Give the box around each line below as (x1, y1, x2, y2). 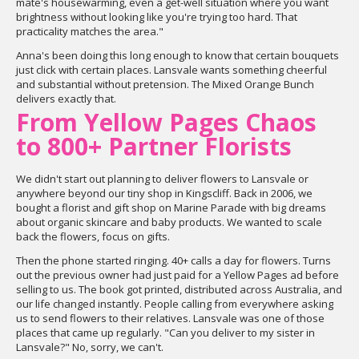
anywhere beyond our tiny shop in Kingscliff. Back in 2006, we (16, 186, 313, 200)
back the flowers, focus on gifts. (16, 229, 170, 244)
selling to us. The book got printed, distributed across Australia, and (16, 282, 342, 296)
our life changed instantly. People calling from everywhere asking (16, 296, 333, 311)
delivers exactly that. (16, 91, 116, 106)
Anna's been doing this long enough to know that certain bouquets (16, 48, 339, 63)
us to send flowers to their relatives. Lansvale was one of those (16, 311, 325, 325)
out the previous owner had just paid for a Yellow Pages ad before (16, 268, 339, 282)
